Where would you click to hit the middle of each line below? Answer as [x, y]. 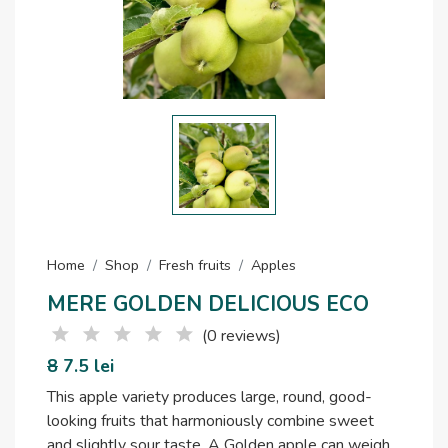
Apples [273, 265]
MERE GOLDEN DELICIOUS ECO [208, 304]
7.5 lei [86, 366]
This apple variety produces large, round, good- [209, 397]
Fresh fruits [195, 265]
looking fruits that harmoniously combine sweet [210, 421]
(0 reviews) [241, 336]
